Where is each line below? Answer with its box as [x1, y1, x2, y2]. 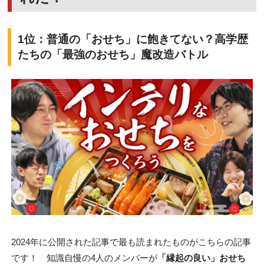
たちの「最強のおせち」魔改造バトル [17, 48, 208, 61]
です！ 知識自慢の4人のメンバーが [11, 252, 157, 263]
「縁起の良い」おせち [157, 252, 246, 263]
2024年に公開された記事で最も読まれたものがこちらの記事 [11, 236, 251, 247]
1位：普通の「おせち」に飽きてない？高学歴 [17, 33, 248, 46]
